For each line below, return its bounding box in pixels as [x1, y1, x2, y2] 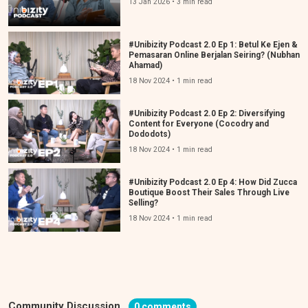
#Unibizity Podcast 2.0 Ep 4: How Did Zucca [128, 177, 297, 187]
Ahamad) [128, 60, 162, 70]
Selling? [128, 197, 158, 208]
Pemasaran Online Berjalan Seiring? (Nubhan [128, 49, 300, 60]
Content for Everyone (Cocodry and [128, 118, 269, 129]
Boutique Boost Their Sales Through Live [128, 187, 289, 197]
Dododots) [128, 129, 170, 139]
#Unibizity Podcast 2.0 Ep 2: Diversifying [128, 108, 285, 118]
